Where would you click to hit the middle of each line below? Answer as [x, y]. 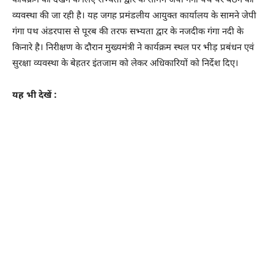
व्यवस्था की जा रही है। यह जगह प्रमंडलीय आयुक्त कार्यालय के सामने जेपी [134, 16]
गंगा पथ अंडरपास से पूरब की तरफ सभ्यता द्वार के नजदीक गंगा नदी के [128, 32]
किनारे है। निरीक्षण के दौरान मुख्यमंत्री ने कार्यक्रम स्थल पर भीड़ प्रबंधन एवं [133, 48]
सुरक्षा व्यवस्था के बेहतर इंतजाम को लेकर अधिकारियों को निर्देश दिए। [125, 64]
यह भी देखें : [35, 95]
